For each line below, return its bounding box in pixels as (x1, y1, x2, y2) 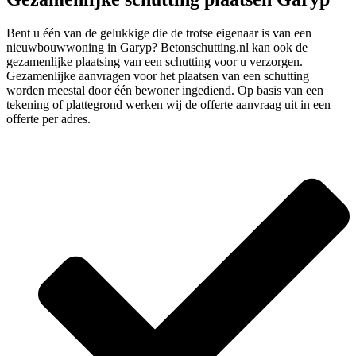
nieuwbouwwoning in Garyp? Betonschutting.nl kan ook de (6, 41, 308, 54)
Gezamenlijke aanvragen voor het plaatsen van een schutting (6, 69, 309, 83)
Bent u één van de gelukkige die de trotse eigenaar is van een (6, 26, 311, 40)
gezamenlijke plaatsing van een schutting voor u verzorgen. (6, 55, 303, 68)
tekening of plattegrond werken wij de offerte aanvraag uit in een (6, 98, 331, 111)
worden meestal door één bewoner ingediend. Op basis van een (6, 83, 323, 97)
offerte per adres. (6, 112, 91, 126)
